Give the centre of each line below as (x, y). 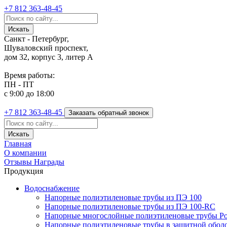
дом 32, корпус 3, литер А (49, 57)
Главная (18, 144)
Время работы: (29, 75)
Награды (49, 162)
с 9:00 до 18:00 (29, 93)
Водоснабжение (52, 188)
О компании (25, 153)
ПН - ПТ (19, 84)
